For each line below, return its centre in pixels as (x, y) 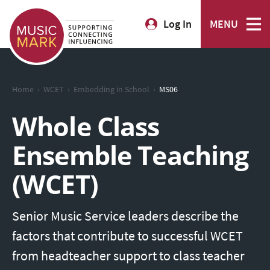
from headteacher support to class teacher (128, 256)
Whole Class (86, 127)
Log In (177, 24)
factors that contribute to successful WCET (127, 236)
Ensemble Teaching (130, 155)
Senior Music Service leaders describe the (125, 216)
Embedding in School (111, 89)
